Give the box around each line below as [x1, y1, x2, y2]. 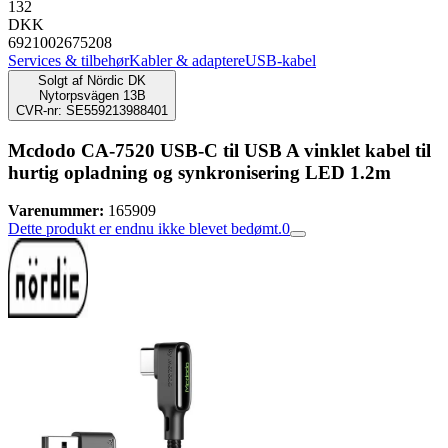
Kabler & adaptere [129, 52, 245, 69]
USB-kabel [245, 52, 316, 69]
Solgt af [38, 73, 83, 88]
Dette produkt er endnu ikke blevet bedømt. [8, 220, 282, 238]
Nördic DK [87, 73, 146, 88]
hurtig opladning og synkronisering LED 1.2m [8, 161, 391, 183]
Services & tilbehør [8, 52, 129, 69]
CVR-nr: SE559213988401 [16, 103, 168, 118]
